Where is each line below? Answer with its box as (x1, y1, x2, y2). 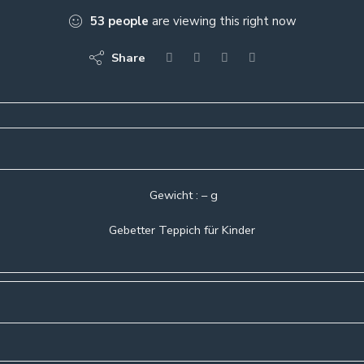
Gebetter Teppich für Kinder (109, 222, 255, 239)
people (108, 13, 149, 30)
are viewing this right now (149, 13, 297, 30)
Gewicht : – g (146, 187, 218, 204)
